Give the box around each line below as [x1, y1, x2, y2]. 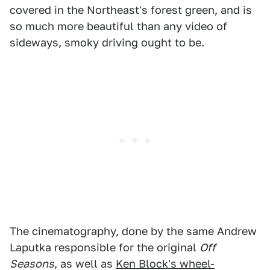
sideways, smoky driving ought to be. [10, 36, 204, 49]
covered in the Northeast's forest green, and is [10, 4, 252, 16]
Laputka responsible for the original [10, 241, 199, 254]
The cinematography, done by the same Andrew [10, 225, 257, 237]
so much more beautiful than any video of [10, 20, 227, 33]
